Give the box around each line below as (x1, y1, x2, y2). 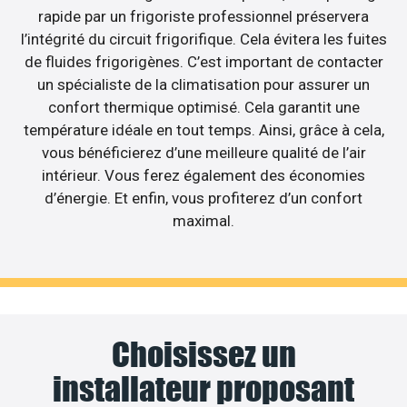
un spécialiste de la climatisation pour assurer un (37, 74, 370, 94)
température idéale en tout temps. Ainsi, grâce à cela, (23, 120, 384, 139)
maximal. (173, 211, 234, 230)
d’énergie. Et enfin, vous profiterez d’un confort (45, 188, 362, 207)
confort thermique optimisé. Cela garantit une (47, 97, 360, 116)
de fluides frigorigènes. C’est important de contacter (24, 52, 383, 71)
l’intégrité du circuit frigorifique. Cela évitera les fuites (20, 29, 387, 48)
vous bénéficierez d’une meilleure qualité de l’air (41, 143, 366, 162)
